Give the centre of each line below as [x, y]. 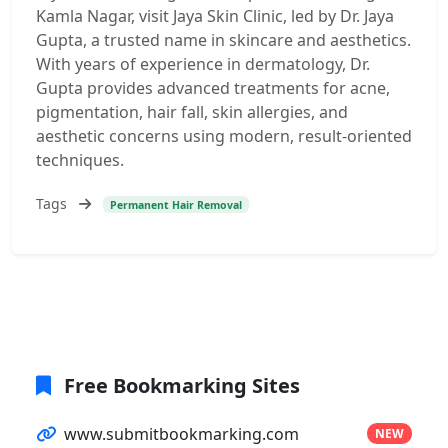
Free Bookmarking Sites [179, 385]
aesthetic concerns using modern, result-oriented [224, 136]
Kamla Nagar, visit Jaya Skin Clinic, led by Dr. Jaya [215, 16]
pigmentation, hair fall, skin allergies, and [192, 112]
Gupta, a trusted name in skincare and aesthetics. [223, 40]
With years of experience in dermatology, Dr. [203, 64]
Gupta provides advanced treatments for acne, [213, 88]
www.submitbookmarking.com [181, 433]
